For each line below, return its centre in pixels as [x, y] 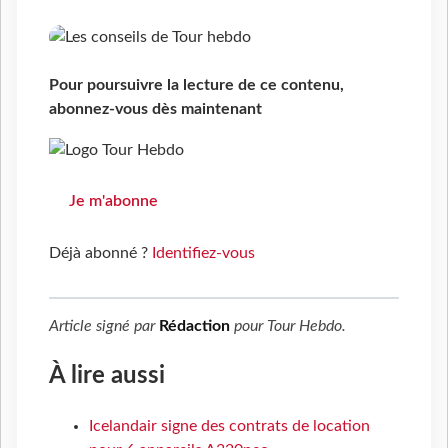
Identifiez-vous [203, 253]
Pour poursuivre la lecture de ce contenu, [196, 85]
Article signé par [104, 326]
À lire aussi [107, 376]
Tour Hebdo [304, 326]
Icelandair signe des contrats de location [229, 426]
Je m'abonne [113, 201]
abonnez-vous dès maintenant [155, 109]
